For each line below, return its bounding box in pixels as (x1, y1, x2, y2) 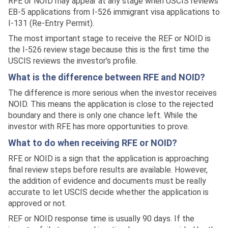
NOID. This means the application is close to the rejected (8, 99, 213, 109)
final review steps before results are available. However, (8, 165, 208, 175)
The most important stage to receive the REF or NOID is (8, 34, 211, 43)
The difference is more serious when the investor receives (8, 88, 217, 98)
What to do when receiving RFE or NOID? (8, 137, 177, 148)
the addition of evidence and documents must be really (8, 176, 206, 186)
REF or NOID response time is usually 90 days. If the (8, 214, 194, 223)
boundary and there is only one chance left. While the (8, 110, 197, 120)
